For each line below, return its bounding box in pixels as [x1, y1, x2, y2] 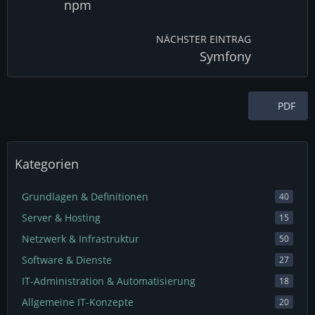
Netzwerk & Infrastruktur [22, 232, 139, 245]
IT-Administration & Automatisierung [22, 274, 195, 288]
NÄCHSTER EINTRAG [156, 32, 251, 46]
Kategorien [15, 155, 79, 172]
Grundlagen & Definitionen [22, 190, 148, 203]
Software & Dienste [22, 253, 112, 266]
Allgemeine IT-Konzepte [22, 295, 134, 309]
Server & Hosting [22, 211, 101, 224]
